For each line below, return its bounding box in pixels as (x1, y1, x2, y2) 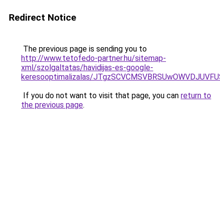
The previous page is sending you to (21, 44, 147, 54)
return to (181, 91, 211, 100)
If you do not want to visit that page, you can (21, 91, 181, 100)
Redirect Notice (9, 12, 76, 23)
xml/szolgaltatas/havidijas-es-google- (21, 63, 153, 72)
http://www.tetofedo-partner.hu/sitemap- (21, 54, 166, 63)
